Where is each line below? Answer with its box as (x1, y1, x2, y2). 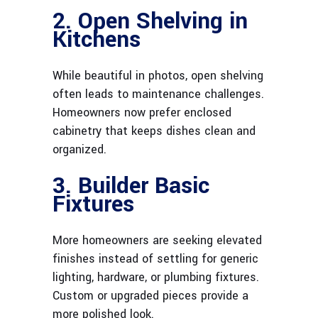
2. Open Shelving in (53, 5, 248, 38)
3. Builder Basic (53, 170, 209, 203)
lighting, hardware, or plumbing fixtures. (53, 269, 259, 286)
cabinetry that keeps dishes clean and (53, 123, 256, 140)
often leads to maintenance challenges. (53, 86, 264, 103)
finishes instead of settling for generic (53, 251, 258, 268)
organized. (53, 141, 106, 158)
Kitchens (53, 23, 141, 57)
